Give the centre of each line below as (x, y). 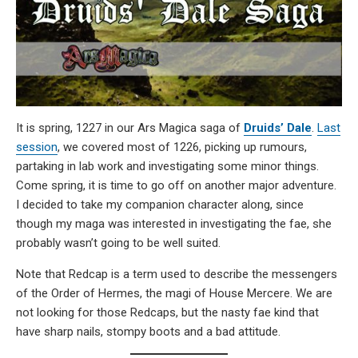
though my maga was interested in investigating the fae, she (174, 223)
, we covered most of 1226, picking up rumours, (182, 147)
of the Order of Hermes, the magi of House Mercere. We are (174, 293)
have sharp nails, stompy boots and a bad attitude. (148, 331)
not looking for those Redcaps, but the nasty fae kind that (167, 312)
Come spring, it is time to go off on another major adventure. (176, 185)
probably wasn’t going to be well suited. (118, 243)
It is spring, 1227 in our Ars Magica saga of (130, 127)
